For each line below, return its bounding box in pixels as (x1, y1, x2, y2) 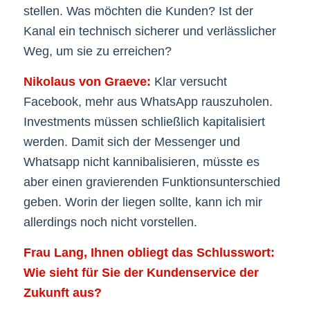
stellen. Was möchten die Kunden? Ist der (23, 3, 253, 18)
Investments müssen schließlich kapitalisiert (23, 114, 265, 129)
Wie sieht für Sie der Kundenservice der (23, 266, 259, 280)
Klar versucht (154, 74, 227, 89)
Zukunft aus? (23, 286, 102, 300)
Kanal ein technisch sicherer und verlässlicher (23, 24, 276, 38)
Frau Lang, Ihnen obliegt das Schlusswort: (23, 246, 275, 260)
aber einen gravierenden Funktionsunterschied (23, 174, 280, 189)
